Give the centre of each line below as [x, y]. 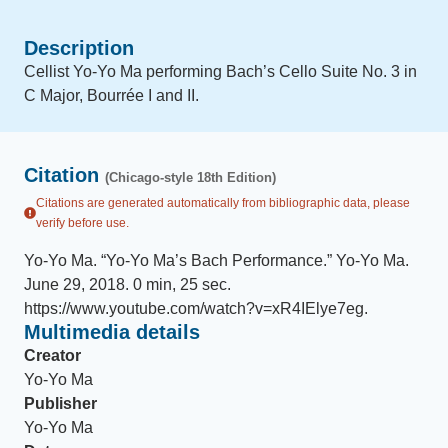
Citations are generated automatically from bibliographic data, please [223, 203]
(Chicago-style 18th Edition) [190, 177]
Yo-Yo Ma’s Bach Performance [214, 260]
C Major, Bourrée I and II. [111, 95]
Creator [52, 355]
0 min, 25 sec [180, 284]
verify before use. [82, 223]
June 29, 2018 [74, 284]
